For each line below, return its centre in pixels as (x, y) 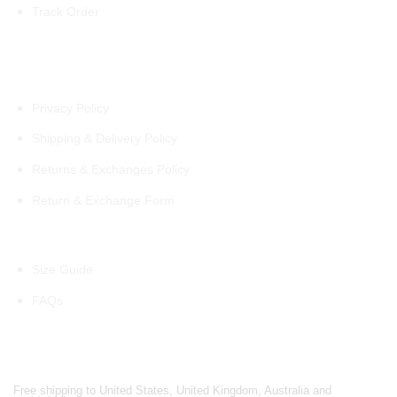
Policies (40, 78)
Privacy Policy (70, 108)
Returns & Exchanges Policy (110, 169)
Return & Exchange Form (103, 200)
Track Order (65, 11)
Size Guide (62, 270)
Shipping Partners (74, 367)
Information (52, 240)
